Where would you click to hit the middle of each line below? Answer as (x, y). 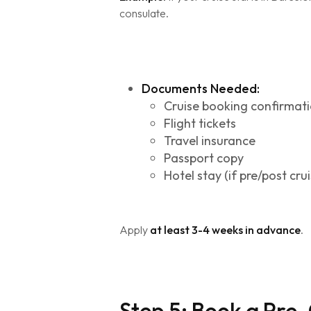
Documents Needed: (201, 89)
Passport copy (204, 158)
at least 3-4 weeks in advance (225, 230)
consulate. (144, 13)
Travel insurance (210, 141)
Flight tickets (200, 123)
